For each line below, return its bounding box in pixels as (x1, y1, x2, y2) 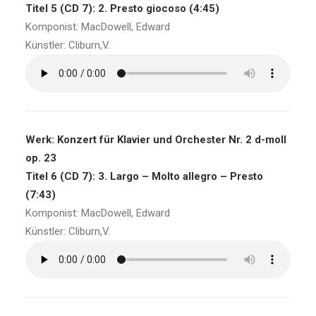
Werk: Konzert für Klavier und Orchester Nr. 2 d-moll (25, 133, 286, 146)
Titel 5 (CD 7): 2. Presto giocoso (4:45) (25, 2, 219, 15)
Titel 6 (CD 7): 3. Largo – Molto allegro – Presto (25, 170, 263, 183)
